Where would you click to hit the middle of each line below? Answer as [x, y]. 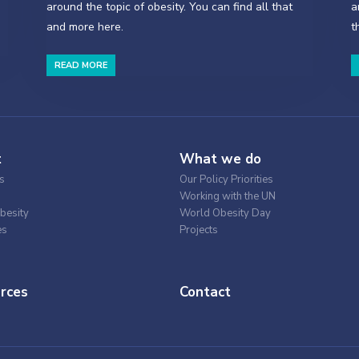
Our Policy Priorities [226, 179]
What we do [220, 159]
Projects [198, 230]
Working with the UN [227, 196]
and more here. [85, 27]
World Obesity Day [225, 213]
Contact [205, 292]
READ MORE [81, 65]
